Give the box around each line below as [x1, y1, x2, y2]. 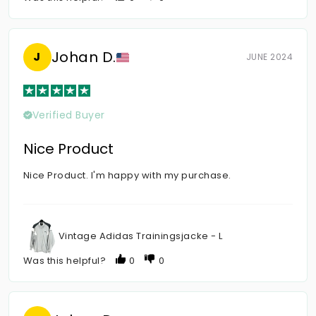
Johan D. [51, 47, 116, 67]
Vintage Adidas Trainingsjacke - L [58, 229, 223, 243]
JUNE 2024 [245, 51, 293, 63]
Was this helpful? [23, 254, 107, 268]
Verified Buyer [32, 108, 105, 123]
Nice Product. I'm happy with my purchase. [23, 169, 231, 183]
